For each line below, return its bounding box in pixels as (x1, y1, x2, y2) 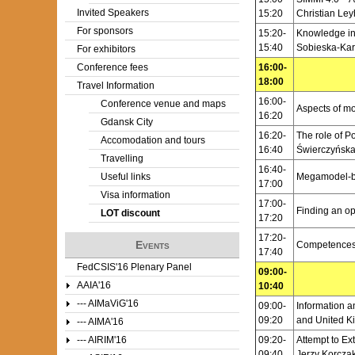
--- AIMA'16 (77, 316, 124, 327)
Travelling (101, 153, 143, 164)
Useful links (101, 171, 151, 182)
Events (135, 239, 170, 251)
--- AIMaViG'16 (77, 298, 139, 309)
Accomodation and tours (101, 135, 205, 146)
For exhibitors (77, 44, 136, 55)
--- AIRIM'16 (77, 334, 127, 345)
